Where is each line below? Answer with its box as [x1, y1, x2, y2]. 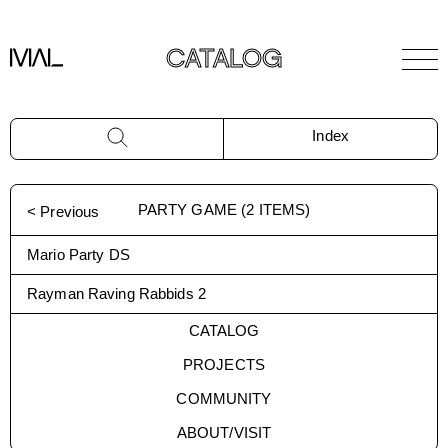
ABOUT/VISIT [176, 424, 272, 441]
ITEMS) [254, 201, 311, 218]
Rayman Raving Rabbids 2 [27, 285, 206, 302]
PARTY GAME [137, 201, 237, 218]
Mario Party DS [27, 246, 130, 263]
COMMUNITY [176, 390, 272, 407]
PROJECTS [182, 356, 266, 373]
